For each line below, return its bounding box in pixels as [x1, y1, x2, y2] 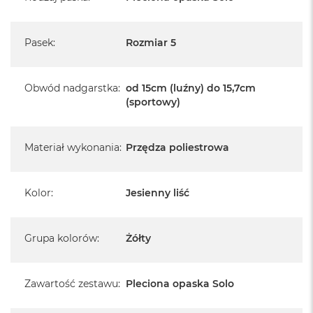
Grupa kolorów [24, 231, 97, 245]
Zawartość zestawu [24, 277, 118, 290]
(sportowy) [126, 95, 180, 108]
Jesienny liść [126, 186, 189, 199]
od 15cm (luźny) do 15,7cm [126, 81, 256, 94]
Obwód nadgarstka [24, 81, 118, 94]
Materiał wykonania [24, 140, 119, 154]
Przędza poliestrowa [126, 140, 229, 154]
